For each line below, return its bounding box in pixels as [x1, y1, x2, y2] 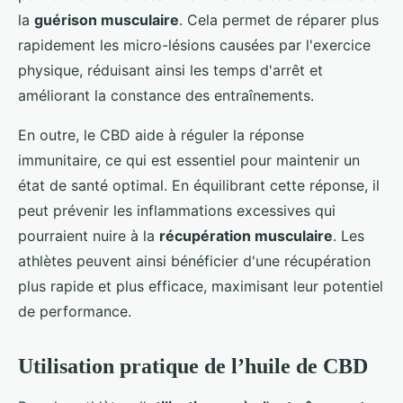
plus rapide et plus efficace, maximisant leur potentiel [18, 276, 383, 295]
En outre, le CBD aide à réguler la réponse [18, 125, 304, 144]
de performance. [18, 301, 131, 320]
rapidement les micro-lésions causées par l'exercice [18, 35, 371, 54]
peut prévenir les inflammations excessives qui [18, 201, 336, 219]
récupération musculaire [159, 226, 333, 245]
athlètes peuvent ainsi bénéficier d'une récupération [18, 251, 371, 270]
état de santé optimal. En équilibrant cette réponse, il [18, 175, 380, 194]
